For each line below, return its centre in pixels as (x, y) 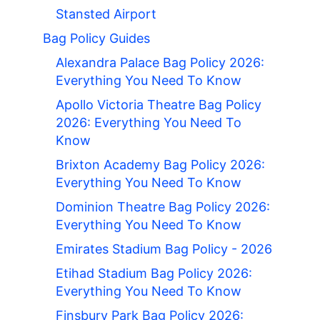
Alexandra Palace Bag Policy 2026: (160, 63)
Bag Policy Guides (96, 39)
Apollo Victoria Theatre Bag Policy (159, 105)
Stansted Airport (106, 14)
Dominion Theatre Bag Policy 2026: (163, 207)
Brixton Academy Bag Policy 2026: (160, 165)
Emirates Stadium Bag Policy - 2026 (164, 249)
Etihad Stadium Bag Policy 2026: (154, 274)
